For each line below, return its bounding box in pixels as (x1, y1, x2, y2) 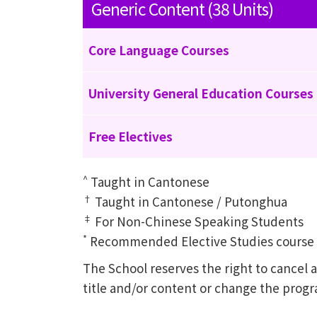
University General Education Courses (88, 84, 313, 102)
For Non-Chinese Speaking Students (92, 212, 304, 230)
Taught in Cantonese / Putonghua (92, 192, 287, 210)
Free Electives (88, 127, 173, 145)
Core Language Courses (88, 41, 229, 59)
